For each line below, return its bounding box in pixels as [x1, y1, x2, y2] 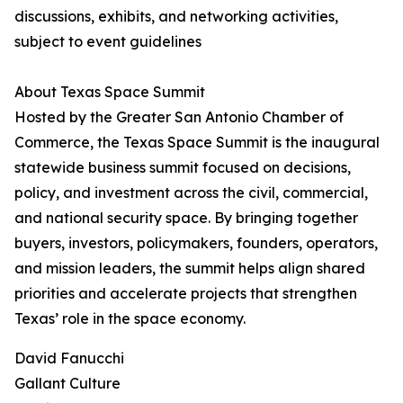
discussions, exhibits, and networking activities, [14, 7, 338, 26]
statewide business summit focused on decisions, [14, 158, 351, 177]
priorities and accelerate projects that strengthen [14, 284, 357, 303]
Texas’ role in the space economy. [14, 309, 246, 328]
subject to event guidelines [14, 32, 201, 51]
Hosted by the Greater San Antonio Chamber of [14, 108, 344, 127]
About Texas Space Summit [14, 83, 205, 102]
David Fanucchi [14, 349, 124, 368]
